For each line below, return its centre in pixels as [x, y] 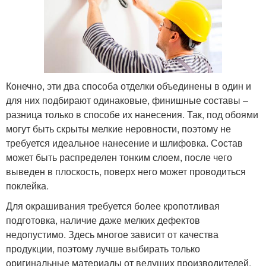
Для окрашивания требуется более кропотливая [113, 206]
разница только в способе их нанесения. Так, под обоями [132, 115]
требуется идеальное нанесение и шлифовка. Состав [124, 143]
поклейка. [27, 186]
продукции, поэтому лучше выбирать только [103, 249]
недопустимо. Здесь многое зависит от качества [112, 235]
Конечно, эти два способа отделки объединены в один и [129, 86]
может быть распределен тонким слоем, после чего [119, 157]
